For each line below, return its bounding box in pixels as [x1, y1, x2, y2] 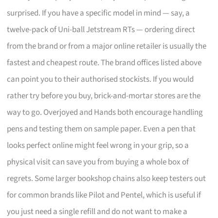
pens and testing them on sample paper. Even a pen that [7, 123, 196, 135]
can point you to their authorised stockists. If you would [7, 73, 194, 85]
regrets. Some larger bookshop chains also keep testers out [7, 172, 206, 184]
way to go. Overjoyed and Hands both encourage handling [7, 106, 203, 118]
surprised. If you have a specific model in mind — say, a [7, 7, 190, 19]
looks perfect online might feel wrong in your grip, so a [7, 139, 189, 151]
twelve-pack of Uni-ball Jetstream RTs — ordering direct [7, 23, 196, 36]
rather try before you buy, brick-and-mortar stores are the [7, 90, 201, 102]
